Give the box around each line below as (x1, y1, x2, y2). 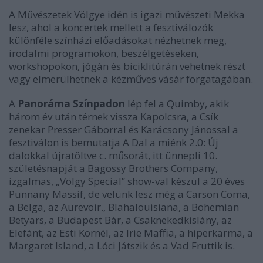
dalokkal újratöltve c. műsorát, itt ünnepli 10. (9, 148, 217, 162)
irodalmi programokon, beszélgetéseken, (9, 46, 199, 60)
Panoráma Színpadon (18, 96, 125, 110)
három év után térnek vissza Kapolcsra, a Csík (9, 109, 218, 123)
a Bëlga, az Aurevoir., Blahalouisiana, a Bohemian (9, 200, 239, 214)
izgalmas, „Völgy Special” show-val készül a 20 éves (9, 174, 245, 188)
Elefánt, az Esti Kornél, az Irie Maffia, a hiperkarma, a (9, 225, 253, 240)
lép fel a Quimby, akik (127, 96, 229, 110)
